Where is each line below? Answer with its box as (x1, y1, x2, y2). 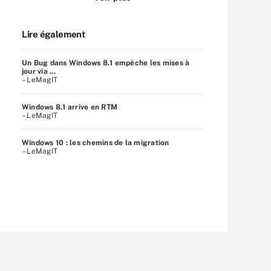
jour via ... (22, 67, 56, 76)
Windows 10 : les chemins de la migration (22, 138, 169, 147)
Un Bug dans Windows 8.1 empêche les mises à (22, 58, 190, 67)
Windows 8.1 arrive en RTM (22, 102, 117, 111)
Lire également (22, 28, 85, 39)
